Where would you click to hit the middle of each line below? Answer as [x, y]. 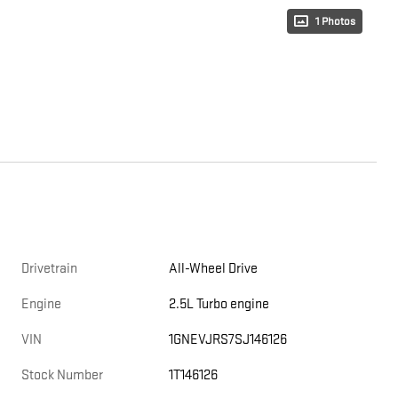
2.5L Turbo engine [219, 305]
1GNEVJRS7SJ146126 [228, 340]
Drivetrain [49, 269]
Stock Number [62, 376]
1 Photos [335, 22]
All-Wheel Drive [214, 269]
